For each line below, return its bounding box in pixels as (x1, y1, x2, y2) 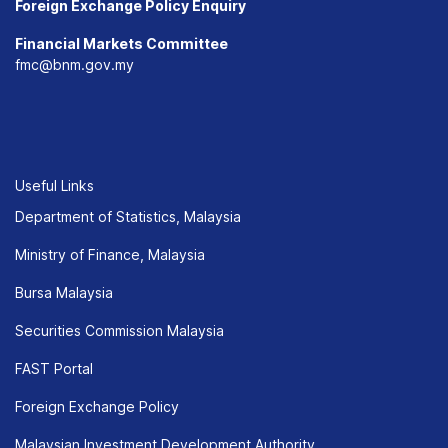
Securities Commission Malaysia (15, 322, 224, 339)
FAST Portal (15, 360, 93, 377)
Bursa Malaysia (15, 284, 113, 301)
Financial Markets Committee (15, 35, 228, 52)
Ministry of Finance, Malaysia (15, 246, 205, 263)
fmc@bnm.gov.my (15, 56, 134, 73)
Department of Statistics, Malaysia (15, 208, 241, 225)
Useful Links (15, 177, 94, 194)
